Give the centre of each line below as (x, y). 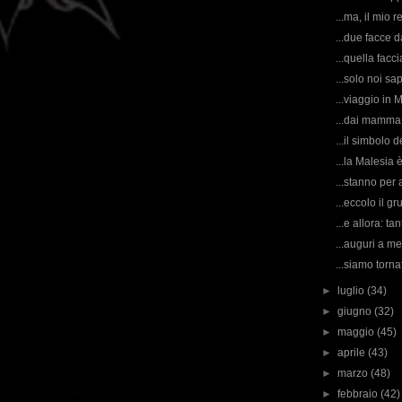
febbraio (359, 394)
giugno (356, 311)
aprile (353, 353)
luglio (353, 291)
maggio (358, 332)
